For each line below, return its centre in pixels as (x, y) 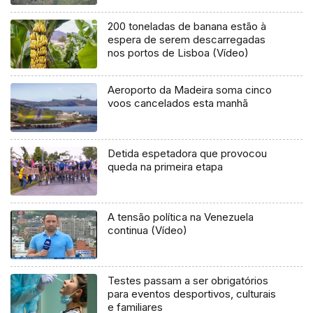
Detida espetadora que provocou (188, 153)
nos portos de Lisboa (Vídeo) (179, 53)
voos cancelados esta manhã (178, 103)
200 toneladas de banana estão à (187, 27)
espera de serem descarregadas (187, 40)
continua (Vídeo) (148, 230)
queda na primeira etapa (166, 166)
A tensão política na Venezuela (181, 217)
